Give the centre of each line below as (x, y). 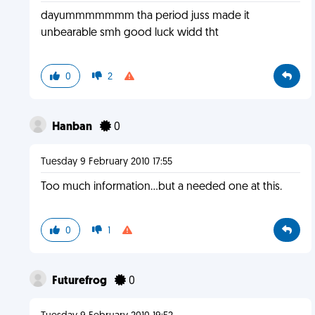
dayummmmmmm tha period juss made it (145, 16)
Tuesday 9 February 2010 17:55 (106, 162)
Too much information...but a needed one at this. (161, 187)
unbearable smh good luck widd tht (129, 33)
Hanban (73, 127)
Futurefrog (80, 281)
